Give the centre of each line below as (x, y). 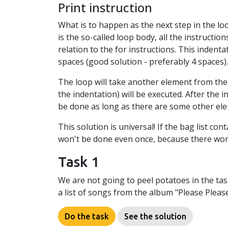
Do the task (87, 217)
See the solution (155, 217)
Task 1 (79, 162)
